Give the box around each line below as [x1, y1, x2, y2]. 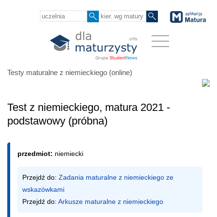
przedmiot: [17, 150, 55, 158]
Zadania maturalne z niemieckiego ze [59, 173, 173, 182]
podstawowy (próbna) [7, 115, 108, 127]
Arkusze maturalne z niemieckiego [58, 198, 163, 206]
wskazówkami [22, 186, 64, 194]
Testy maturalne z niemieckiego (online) [7, 68, 132, 77]
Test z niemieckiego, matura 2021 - [7, 101, 170, 114]
